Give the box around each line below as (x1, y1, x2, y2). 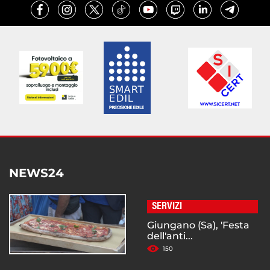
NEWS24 (9, 166, 64, 181)
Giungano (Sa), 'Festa (147, 219, 250, 231)
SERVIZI (152, 201, 182, 213)
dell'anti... (147, 230, 193, 242)
